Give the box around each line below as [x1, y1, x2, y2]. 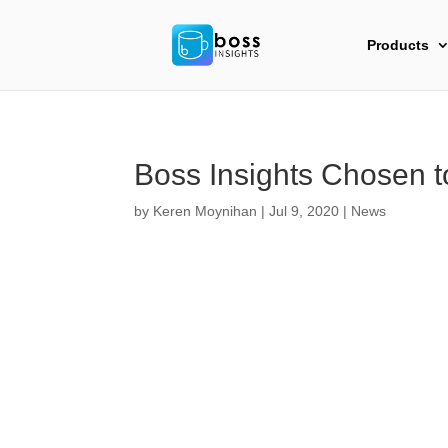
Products [367, 37, 430, 53]
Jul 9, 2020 [269, 203, 340, 219]
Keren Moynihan [153, 203, 258, 219]
